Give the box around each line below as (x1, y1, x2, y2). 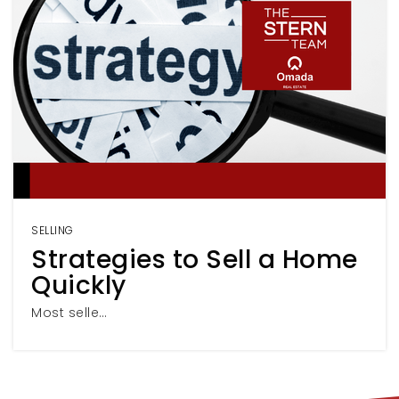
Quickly (31, 268, 126, 303)
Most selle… (31, 304, 108, 322)
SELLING (31, 223, 74, 238)
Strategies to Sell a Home (31, 242, 358, 277)
